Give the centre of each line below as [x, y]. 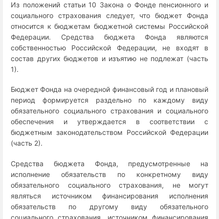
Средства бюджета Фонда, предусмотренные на [109, 163]
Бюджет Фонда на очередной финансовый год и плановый [109, 89]
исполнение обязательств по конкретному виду [109, 174]
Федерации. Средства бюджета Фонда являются [109, 37]
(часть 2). [27, 143]
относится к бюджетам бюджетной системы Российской [109, 26]
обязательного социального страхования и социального [109, 111]
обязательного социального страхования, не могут [109, 185]
